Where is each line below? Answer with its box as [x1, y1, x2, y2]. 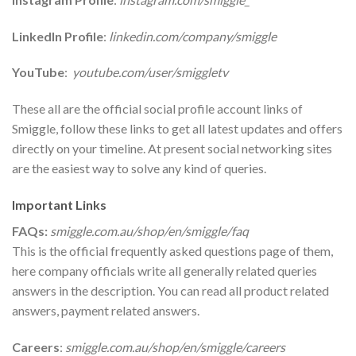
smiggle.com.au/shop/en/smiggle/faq [50, 222, 249, 238]
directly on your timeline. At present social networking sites [12, 141, 332, 157]
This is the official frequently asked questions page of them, [12, 242, 333, 258]
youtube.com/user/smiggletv [72, 64, 228, 80]
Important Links [12, 196, 106, 212]
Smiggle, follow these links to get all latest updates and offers [12, 121, 342, 137]
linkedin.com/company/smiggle [109, 28, 277, 44]
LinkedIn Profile [12, 28, 103, 44]
